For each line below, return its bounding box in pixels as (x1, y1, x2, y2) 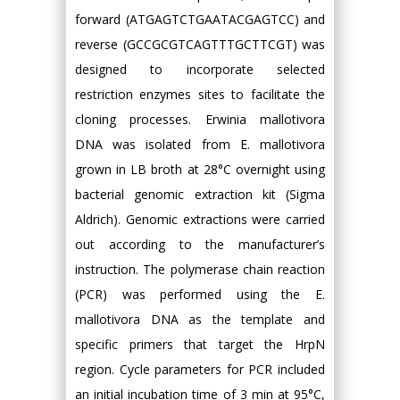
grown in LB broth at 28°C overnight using (75, 161, 325, 178)
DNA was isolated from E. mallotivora (75, 136, 325, 153)
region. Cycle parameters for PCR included (75, 361, 325, 378)
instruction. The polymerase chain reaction (75, 261, 325, 278)
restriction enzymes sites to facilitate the (75, 86, 325, 103)
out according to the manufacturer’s (75, 236, 325, 253)
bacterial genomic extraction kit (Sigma (75, 186, 325, 203)
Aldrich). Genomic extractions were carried (75, 211, 325, 228)
